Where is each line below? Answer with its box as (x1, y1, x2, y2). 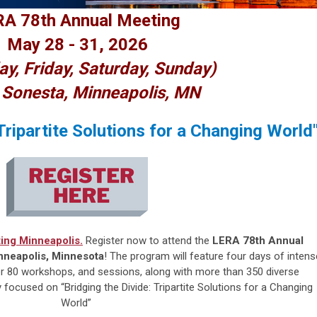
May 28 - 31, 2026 (6, 35, 148, 55)
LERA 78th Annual (212, 234, 304, 248)
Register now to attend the (86, 234, 212, 248)
